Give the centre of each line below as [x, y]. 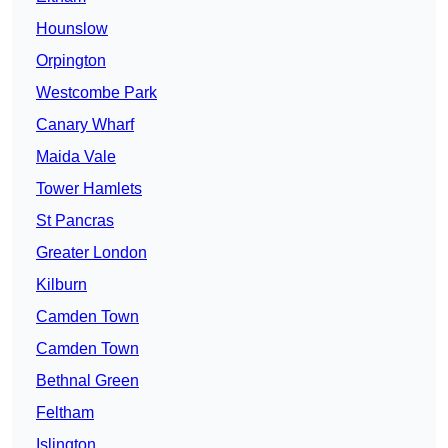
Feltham [65, 413]
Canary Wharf [85, 125]
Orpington [71, 61]
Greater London [91, 253]
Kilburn [61, 285]
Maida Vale [76, 157]
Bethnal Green [87, 381]
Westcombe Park [96, 93]
